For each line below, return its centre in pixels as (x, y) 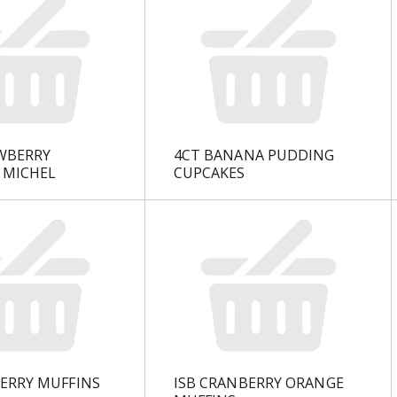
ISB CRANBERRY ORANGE (258, 382)
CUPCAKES (209, 172)
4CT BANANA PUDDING (254, 155)
